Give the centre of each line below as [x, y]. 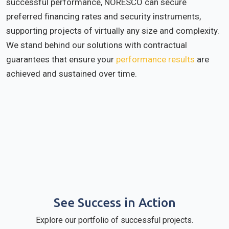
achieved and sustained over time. [72, 74]
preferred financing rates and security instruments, [104, 16]
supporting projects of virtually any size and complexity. [113, 31]
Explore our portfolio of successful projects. [114, 220]
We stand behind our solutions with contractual [97, 45]
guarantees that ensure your [61, 59]
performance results [155, 59]
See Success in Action [114, 203]
